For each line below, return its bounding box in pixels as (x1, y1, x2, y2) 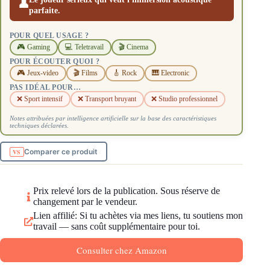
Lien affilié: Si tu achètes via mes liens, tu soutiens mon (33, 210, 243, 221)
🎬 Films (74, 69, 98, 78)
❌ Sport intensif (17, 95, 63, 104)
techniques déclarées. (9, 121, 69, 129)
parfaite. (28, 5, 60, 15)
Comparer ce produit (24, 147, 98, 157)
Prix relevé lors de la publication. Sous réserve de (33, 186, 220, 196)
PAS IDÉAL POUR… (9, 83, 81, 91)
